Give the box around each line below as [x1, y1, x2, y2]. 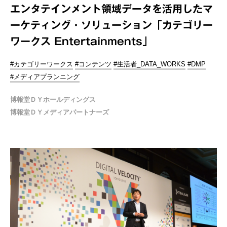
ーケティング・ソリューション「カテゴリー [10, 19, 213, 30]
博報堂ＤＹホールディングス [10, 95, 96, 103]
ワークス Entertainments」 [10, 35, 153, 46]
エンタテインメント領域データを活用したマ [10, 3, 213, 14]
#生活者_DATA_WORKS [113, 60, 185, 68]
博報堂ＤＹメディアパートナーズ [10, 108, 109, 116]
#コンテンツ [75, 60, 111, 68]
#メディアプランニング [10, 72, 80, 81]
